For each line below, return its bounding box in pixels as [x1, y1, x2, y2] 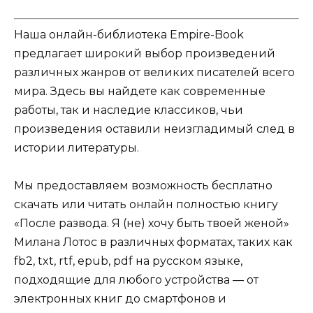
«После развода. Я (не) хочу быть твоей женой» [14, 217, 289, 231]
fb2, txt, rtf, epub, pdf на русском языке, [14, 254, 242, 268]
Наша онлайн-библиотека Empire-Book [14, 28, 244, 42]
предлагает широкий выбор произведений [14, 47, 275, 61]
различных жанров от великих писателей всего [14, 66, 295, 80]
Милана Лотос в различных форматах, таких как [14, 235, 293, 249]
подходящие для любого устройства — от [14, 273, 259, 287]
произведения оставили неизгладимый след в [14, 122, 295, 136]
